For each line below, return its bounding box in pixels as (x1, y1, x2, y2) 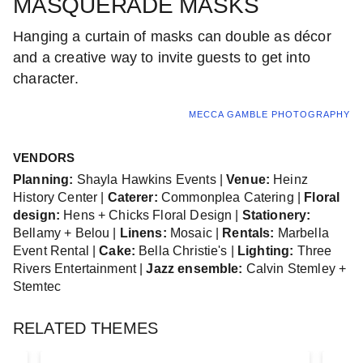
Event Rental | (13, 243, 100, 258)
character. (13, 70, 79, 87)
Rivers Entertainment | (13, 261, 147, 275)
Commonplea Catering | (157, 190, 305, 204)
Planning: (13, 172, 74, 186)
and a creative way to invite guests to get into (13, 49, 310, 66)
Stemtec (13, 279, 62, 293)
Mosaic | (166, 225, 223, 240)
